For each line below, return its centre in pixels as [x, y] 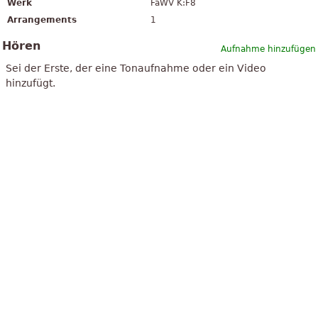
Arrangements [42, 20]
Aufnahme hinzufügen [268, 49]
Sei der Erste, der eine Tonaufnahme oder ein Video [136, 68]
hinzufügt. [31, 83]
